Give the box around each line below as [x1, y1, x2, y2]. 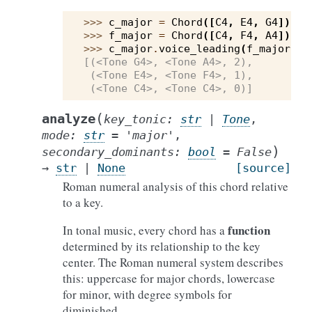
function [228, 221, 270, 239]
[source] [235, 161, 291, 175]
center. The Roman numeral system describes [63, 254, 283, 270]
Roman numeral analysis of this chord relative [63, 178, 288, 194]
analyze [42, 111, 95, 126]
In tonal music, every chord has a [63, 222, 228, 238]
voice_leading [159, 42, 240, 55]
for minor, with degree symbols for [63, 286, 232, 302]
